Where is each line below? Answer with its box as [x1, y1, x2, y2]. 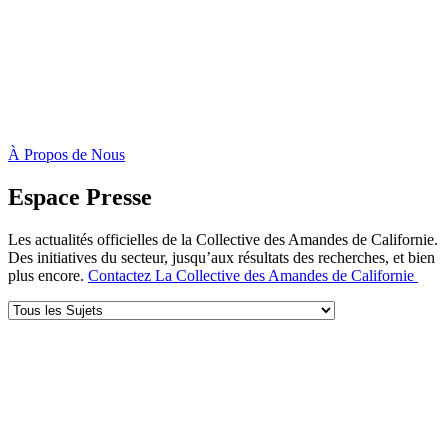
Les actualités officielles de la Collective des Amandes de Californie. [8, 230, 438, 248]
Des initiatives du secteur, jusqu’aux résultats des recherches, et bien [8, 248, 435, 266]
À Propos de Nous [8, 145, 125, 163]
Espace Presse [8, 183, 152, 210]
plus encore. [8, 266, 88, 284]
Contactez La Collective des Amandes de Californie [88, 266, 418, 284]
